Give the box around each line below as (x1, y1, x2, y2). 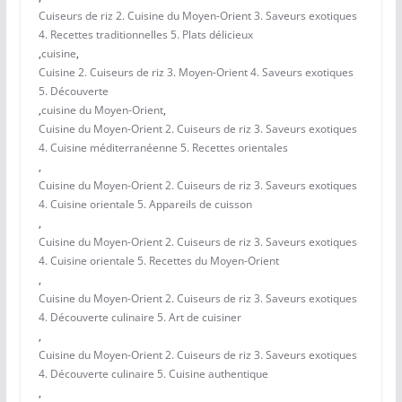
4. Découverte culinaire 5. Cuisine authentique (38, 366, 268, 382)
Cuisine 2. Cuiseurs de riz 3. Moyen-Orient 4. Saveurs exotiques (38, 65, 354, 81)
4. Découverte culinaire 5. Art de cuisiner (38, 310, 241, 326)
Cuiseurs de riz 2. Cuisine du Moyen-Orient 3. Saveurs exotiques (38, 8, 357, 24)
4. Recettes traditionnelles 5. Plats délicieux (38, 27, 253, 43)
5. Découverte (38, 83, 109, 100)
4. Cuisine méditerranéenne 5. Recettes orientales (38, 140, 288, 156)
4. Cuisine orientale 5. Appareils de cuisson (38, 197, 252, 213)
